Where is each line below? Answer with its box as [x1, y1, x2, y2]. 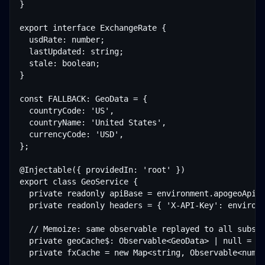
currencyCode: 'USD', [20, 130, 124, 139]
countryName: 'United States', [20, 118, 166, 127]
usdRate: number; [20, 35, 105, 44]
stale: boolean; [20, 59, 100, 68]
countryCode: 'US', [20, 106, 114, 115]
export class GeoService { [20, 177, 138, 186]
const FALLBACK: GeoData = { [20, 94, 147, 104]
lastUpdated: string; [20, 47, 124, 56]
